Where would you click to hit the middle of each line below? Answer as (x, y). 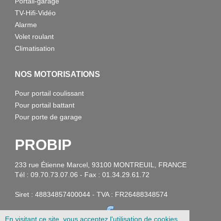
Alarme (26, 25)
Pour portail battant (45, 105)
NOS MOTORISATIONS (57, 74)
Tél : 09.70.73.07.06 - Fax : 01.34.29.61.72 (82, 175)
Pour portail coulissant (49, 93)
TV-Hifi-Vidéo (35, 13)
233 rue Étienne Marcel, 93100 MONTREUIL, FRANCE (101, 165)
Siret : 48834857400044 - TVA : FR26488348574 (91, 194)
